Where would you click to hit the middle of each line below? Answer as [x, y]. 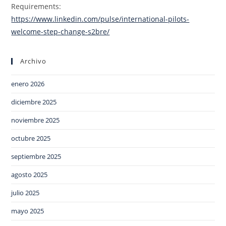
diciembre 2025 [34, 102]
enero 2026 [28, 84]
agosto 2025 [30, 175]
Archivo [34, 61]
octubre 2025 [31, 138]
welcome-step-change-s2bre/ [61, 32]
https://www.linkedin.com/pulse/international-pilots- [100, 19]
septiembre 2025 [36, 157]
